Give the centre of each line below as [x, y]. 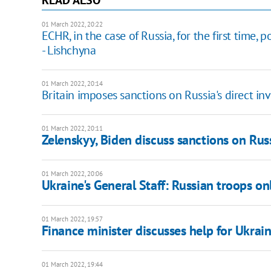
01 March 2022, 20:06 [72, 173]
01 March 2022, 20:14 [72, 83]
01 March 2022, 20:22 [72, 24]
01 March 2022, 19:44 [72, 264]
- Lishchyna [69, 50]
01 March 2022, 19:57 [72, 219]
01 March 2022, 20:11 [72, 128]
